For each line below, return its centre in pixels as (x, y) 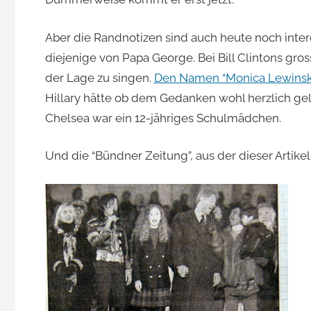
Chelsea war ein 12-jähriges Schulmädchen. (163, 118)
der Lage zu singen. (99, 77)
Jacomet (102, 36)
